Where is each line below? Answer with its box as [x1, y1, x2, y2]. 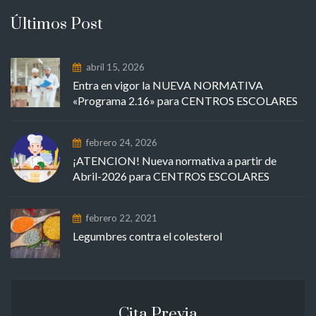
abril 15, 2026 [86, 61, 145, 73]
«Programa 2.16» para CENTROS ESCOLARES [73, 93, 298, 107]
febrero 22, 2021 [86, 212, 157, 224]
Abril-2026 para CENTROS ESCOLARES [73, 169, 269, 183]
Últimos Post [11, 13, 103, 35]
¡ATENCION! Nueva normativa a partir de [73, 153, 276, 167]
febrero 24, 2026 [86, 136, 157, 148]
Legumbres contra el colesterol [73, 229, 222, 243]
